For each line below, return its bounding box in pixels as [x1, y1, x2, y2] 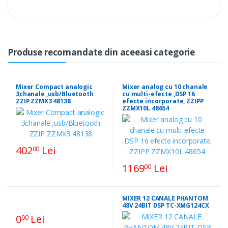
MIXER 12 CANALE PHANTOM [122, 193, 208, 203]
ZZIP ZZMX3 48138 [16, 96, 71, 105]
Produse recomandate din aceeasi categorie [8, 46, 195, 58]
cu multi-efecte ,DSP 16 [122, 89, 195, 98]
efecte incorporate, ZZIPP [122, 96, 204, 105]
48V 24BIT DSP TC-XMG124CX [122, 201, 209, 210]
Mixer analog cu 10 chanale [122, 82, 208, 91]
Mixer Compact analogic [16, 82, 93, 91]
